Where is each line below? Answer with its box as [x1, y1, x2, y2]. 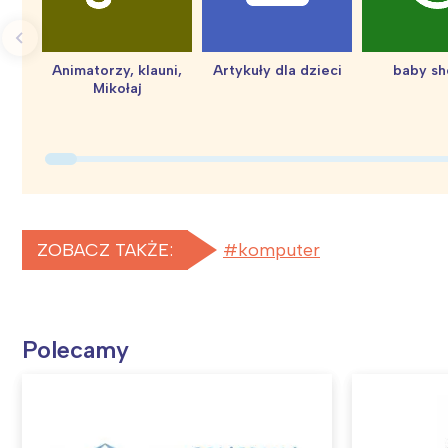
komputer [238, 239, 320, 262]
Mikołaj [92, 80, 142, 98]
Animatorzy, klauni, [52, 62, 182, 80]
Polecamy [22, 335, 129, 365]
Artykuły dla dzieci [212, 62, 342, 80]
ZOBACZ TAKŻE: [37, 239, 173, 262]
